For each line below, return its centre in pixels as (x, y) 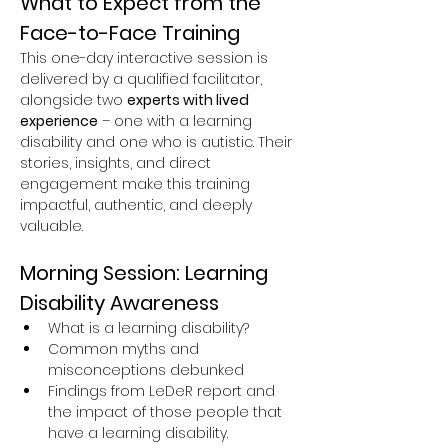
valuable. (51, 226)
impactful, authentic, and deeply (138, 205)
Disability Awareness (119, 303)
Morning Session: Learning (146, 273)
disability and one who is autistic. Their (158, 142)
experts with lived (189, 100)
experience (59, 121)
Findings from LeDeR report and (163, 391)
